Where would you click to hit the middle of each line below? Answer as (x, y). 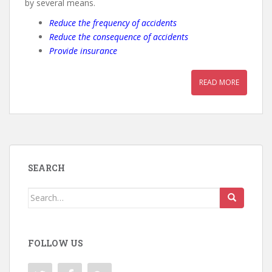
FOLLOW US (56, 243)
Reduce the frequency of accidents (113, 22)
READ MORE (219, 82)
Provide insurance (84, 50)
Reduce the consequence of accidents (119, 36)
